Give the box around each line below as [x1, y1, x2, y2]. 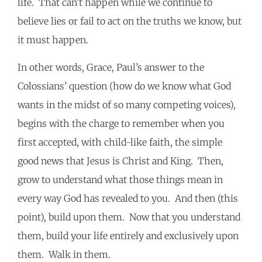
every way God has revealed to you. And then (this [18, 192, 238, 205]
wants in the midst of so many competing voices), [18, 99, 236, 111]
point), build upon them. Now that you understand [18, 211, 240, 223]
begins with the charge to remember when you [18, 118, 225, 130]
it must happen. [18, 34, 93, 46]
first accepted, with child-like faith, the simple [18, 136, 222, 149]
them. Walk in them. [18, 249, 115, 261]
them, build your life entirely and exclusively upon [18, 230, 239, 242]
